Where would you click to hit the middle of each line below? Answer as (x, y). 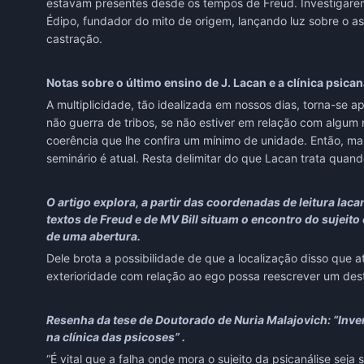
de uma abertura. (93, 236)
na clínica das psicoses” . (117, 337)
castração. (74, 39)
